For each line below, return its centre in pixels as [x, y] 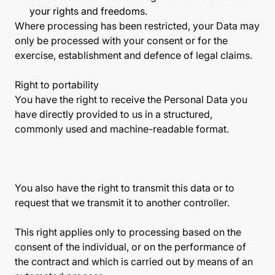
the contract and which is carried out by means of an [134, 261]
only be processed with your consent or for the [121, 41]
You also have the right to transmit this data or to [125, 188]
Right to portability [57, 85]
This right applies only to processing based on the [128, 232]
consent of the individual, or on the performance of [130, 247]
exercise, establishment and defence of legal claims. [134, 55]
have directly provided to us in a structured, [114, 114]
